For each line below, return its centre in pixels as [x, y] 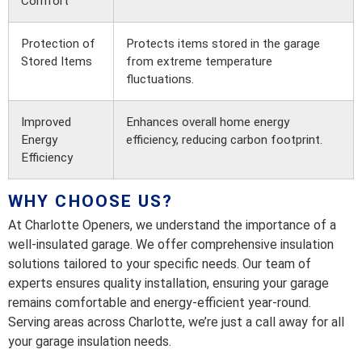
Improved [46, 122]
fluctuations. [160, 80]
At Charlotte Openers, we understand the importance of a [172, 225]
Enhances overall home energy [208, 122]
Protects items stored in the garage [223, 44]
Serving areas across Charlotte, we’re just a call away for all [176, 322]
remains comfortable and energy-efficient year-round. [160, 303]
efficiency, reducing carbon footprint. [224, 140]
